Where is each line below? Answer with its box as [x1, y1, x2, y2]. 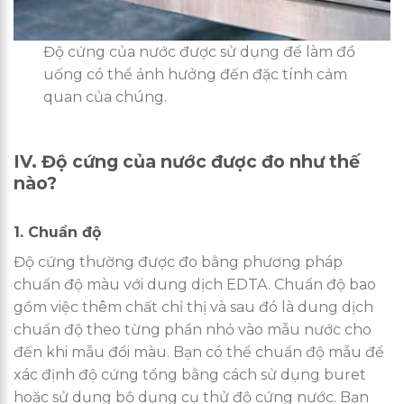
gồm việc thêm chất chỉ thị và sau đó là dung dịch [14, 298, 373, 316]
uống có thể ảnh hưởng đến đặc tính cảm [43, 66, 348, 84]
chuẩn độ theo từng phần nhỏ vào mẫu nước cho [14, 320, 372, 338]
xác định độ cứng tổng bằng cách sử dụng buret [14, 365, 366, 383]
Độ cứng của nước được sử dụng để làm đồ [43, 43, 356, 61]
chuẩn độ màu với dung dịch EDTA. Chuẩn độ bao [14, 275, 376, 293]
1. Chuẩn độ [14, 223, 101, 241]
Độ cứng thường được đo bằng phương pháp [14, 252, 343, 271]
